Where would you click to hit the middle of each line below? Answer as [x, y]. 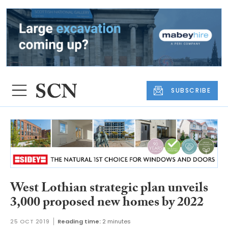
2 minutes [117, 222]
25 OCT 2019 [30, 222]
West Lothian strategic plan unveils [109, 189]
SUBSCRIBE [191, 90]
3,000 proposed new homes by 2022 [107, 203]
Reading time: [79, 222]
